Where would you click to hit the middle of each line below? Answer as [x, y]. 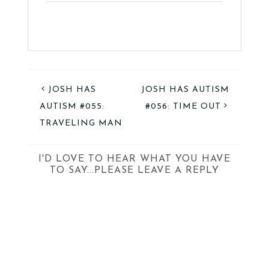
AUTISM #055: [72, 106]
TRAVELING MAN [81, 123]
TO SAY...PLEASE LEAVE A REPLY [134, 170]
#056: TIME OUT [183, 106]
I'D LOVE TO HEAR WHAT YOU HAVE [134, 159]
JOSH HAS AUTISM [186, 89]
